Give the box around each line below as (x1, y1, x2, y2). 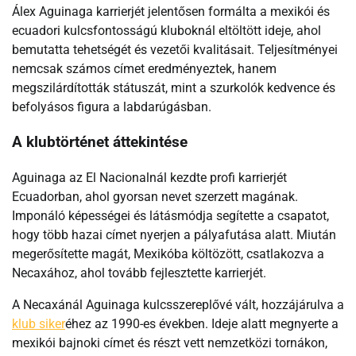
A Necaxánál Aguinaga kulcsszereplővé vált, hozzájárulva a (12, 297, 344, 313)
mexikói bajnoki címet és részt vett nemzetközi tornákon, (12, 335, 327, 351)
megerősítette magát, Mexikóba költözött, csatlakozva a (12, 246, 324, 262)
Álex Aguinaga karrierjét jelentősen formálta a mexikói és (12, 3, 330, 19)
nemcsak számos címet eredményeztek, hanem (12, 60, 277, 76)
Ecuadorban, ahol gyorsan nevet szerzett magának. (12, 189, 298, 205)
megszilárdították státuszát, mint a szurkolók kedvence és (12, 79, 335, 95)
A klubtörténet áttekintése (12, 133, 188, 152)
